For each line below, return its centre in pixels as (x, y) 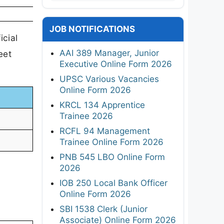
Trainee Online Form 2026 (111, 142)
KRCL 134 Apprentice (102, 105)
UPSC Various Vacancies (109, 79)
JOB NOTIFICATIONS (92, 29)
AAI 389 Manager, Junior (109, 53)
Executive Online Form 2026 (116, 64)
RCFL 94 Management (105, 131)
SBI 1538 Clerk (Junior (103, 209)
